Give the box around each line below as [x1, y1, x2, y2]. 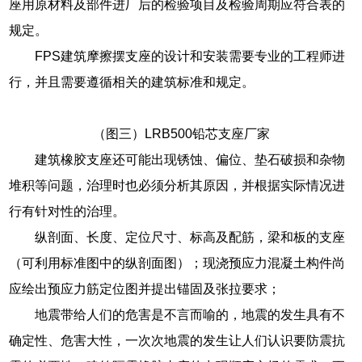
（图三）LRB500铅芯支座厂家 [92, 126, 270, 141]
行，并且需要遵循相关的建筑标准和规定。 [9, 74, 255, 89]
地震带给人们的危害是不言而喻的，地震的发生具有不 [35, 307, 346, 322]
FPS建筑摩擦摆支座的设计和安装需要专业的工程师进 [35, 48, 346, 63]
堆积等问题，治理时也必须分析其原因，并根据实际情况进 [9, 178, 346, 192]
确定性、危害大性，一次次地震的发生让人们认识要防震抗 [9, 333, 346, 347]
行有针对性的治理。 [9, 204, 126, 218]
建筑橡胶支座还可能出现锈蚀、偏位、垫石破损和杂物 [35, 152, 346, 166]
